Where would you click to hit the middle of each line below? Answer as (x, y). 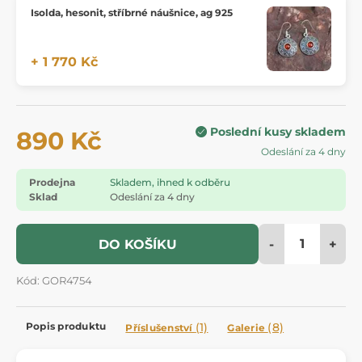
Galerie (248, 327)
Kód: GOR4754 (54, 280)
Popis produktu (66, 326)
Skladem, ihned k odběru (170, 182)
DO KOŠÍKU (137, 244)
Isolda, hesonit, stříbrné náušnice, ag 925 (132, 12)
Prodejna (52, 182)
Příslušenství (160, 327)
